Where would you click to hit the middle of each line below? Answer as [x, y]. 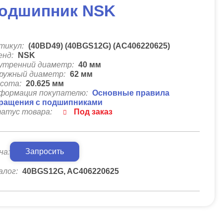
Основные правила [131, 93]
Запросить [45, 151]
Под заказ [93, 112]
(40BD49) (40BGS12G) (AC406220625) [99, 46]
